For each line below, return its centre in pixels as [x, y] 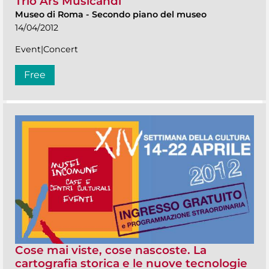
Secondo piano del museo [149, 15]
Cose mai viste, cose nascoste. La [111, 250]
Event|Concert [47, 50]
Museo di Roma [50, 15]
